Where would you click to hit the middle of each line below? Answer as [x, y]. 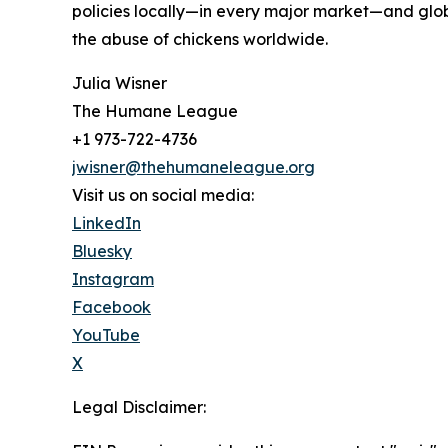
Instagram [113, 279]
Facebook [111, 307]
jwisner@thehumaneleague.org [193, 167]
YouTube [106, 335]
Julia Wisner [119, 83]
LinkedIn [106, 223]
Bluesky [102, 251]
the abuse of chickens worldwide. [200, 39]
